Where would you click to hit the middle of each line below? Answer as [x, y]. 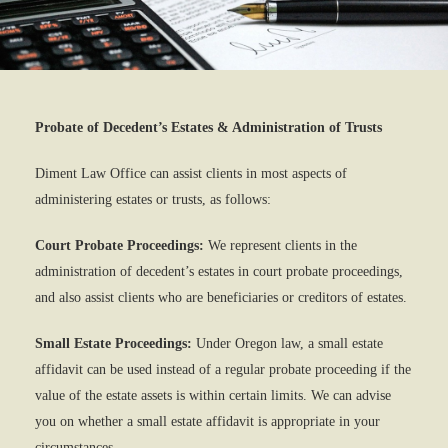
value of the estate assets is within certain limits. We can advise [213, 395]
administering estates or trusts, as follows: [153, 199]
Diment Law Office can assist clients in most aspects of [191, 173]
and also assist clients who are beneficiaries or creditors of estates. [221, 297]
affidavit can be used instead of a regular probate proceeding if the [223, 369]
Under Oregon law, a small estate [287, 343]
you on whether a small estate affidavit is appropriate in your [207, 421]
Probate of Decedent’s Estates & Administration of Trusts [208, 127]
